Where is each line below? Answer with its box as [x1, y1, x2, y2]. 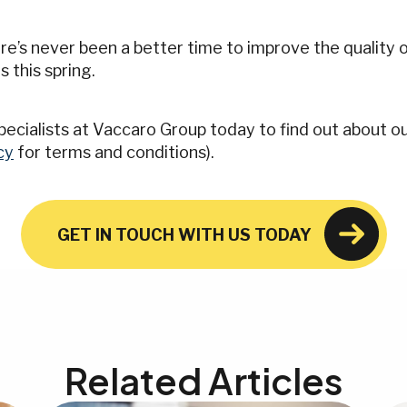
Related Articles [65, 357, 342, 404]
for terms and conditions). [14, 143, 214, 162]
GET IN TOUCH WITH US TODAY [56, 224, 312, 244]
